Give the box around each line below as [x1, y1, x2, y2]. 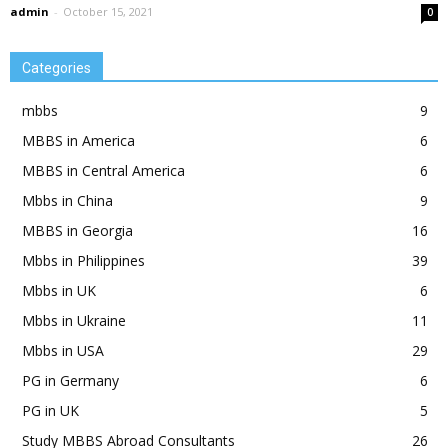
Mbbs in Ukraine [22, 311, 126, 331]
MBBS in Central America [22, 161, 185, 181]
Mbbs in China [22, 191, 113, 211]
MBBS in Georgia [22, 221, 133, 241]
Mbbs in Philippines [22, 251, 145, 271]
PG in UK [22, 401, 79, 421]
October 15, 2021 [63, 4, 153, 20]
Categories [22, 60, 91, 77]
